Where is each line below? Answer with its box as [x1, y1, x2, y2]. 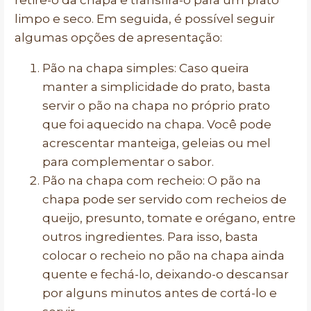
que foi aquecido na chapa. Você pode [42, 117, 271, 131]
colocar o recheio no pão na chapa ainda [42, 249, 285, 262]
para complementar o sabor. [42, 155, 214, 169]
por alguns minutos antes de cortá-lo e [42, 286, 277, 300]
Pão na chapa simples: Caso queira [42, 61, 249, 75]
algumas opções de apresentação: [15, 31, 222, 44]
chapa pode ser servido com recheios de [42, 192, 287, 206]
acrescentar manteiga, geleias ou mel [42, 136, 271, 150]
